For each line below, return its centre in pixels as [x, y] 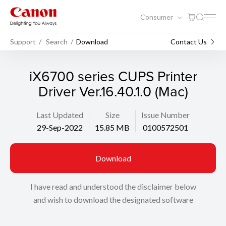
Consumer [157, 17]
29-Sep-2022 [60, 127]
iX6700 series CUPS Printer [113, 76]
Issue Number [165, 115]
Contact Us [189, 41]
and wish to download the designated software [113, 200]
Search [57, 41]
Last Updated [60, 115]
